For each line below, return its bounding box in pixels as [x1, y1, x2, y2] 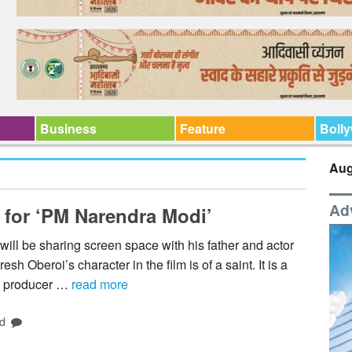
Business [39, 119, 97, 137]
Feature [179, 119, 225, 137]
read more [71, 275, 128, 294]
